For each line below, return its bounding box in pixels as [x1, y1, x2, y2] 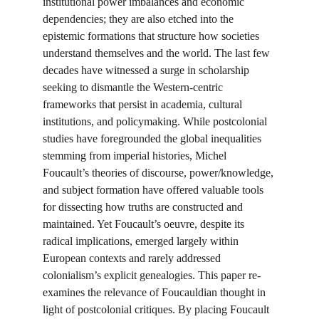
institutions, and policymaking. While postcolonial [43, 115, 270, 127]
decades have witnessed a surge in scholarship [43, 64, 252, 76]
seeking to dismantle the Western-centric [43, 81, 226, 93]
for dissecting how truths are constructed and [43, 201, 246, 213]
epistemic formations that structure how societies [43, 30, 262, 42]
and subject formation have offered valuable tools [43, 184, 266, 196]
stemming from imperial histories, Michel [43, 150, 229, 162]
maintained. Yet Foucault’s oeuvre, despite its [43, 218, 247, 230]
